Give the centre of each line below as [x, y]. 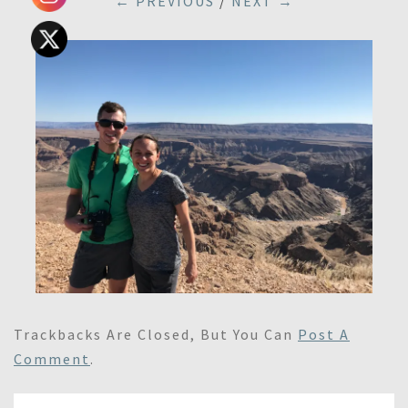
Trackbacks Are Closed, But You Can [156, 334]
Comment [52, 358]
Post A [324, 334]
